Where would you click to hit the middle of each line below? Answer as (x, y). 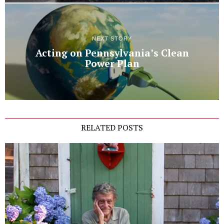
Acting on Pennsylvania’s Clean (112, 53)
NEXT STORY (112, 38)
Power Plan (112, 63)
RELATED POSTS (112, 127)
